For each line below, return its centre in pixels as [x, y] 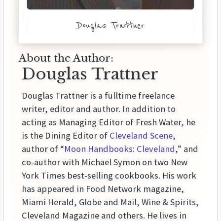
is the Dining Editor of [66, 136]
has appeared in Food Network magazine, [103, 189]
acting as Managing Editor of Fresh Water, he [109, 122]
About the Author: [66, 58]
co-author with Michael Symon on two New [105, 162]
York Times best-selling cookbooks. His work [109, 176]
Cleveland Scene [141, 136]
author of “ [43, 149]
